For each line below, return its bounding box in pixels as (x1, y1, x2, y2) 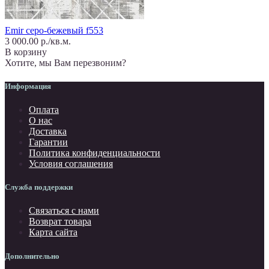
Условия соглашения (29, 159, 113, 169)
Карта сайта (29, 227, 77, 238)
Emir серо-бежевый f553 (5, 25, 103, 35)
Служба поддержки (5, 183, 73, 192)
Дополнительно (5, 251, 59, 261)
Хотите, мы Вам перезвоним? (5, 57, 126, 68)
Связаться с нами (29, 205, 99, 216)
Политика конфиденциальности (29, 148, 160, 159)
